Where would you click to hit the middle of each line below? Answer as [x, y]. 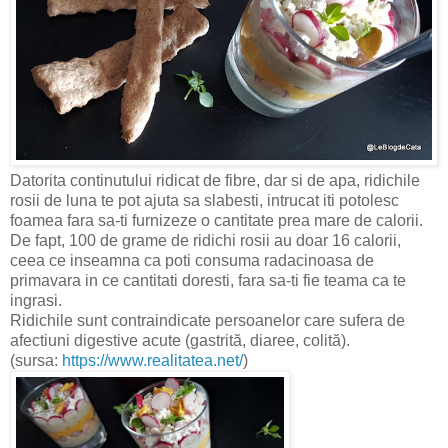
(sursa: [36, 361]
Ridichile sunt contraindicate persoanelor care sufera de [207, 321]
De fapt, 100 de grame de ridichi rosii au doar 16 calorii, [205, 241]
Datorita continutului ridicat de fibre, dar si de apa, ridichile [215, 181]
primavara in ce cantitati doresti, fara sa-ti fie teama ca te [208, 281]
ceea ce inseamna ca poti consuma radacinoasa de [192, 261]
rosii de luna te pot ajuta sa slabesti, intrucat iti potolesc [204, 201]
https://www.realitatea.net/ [152, 361]
